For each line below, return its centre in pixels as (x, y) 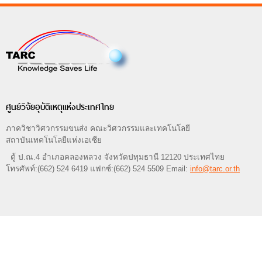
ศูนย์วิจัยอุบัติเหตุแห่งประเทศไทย (60, 107)
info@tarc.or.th (215, 169)
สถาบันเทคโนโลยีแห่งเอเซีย (54, 140)
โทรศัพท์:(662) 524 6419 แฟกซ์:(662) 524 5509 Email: (98, 169)
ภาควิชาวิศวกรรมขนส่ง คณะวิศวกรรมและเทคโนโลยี (98, 129)
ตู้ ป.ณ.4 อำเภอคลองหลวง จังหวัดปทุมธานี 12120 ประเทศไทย (115, 157)
